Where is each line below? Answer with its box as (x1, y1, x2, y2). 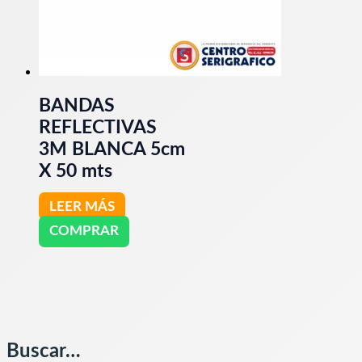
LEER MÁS (48, 199, 115, 213)
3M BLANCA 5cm (39, 140, 185, 158)
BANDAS (39, 96, 115, 115)
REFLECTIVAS (39, 118, 157, 137)
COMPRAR (48, 224, 119, 238)
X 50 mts (39, 162, 112, 180)
